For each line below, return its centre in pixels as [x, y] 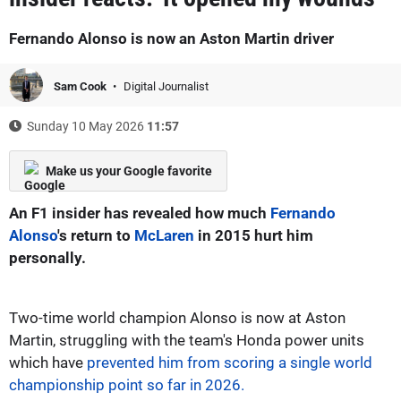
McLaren [164, 235]
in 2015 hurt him [254, 235]
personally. [47, 257]
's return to [96, 235]
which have [48, 362]
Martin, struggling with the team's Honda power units [187, 340]
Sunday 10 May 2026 [85, 126]
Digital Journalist [166, 86]
